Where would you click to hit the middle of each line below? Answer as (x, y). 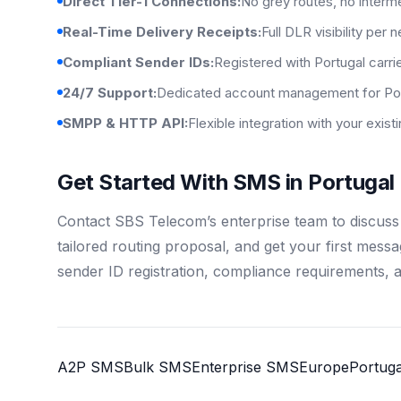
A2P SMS (90, 367)
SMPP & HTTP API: (125, 123)
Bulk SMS (158, 367)
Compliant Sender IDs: (138, 62)
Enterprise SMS (245, 367)
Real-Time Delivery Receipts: (162, 31)
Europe (324, 367)
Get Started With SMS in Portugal (226, 182)
